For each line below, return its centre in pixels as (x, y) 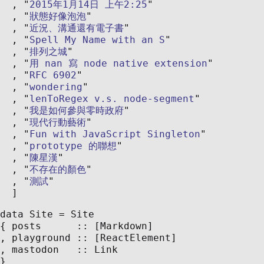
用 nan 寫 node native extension (118, 63)
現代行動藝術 (58, 122)
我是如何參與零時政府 (77, 110)
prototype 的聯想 (73, 146)
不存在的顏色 (58, 169)
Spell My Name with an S (97, 39)
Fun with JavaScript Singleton (115, 134)
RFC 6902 (53, 75)
